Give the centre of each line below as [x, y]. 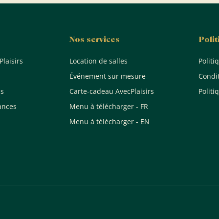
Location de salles [98, 61]
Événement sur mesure [107, 76]
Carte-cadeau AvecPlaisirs [111, 91]
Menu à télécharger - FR [109, 106]
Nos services [94, 39]
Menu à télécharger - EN [109, 121]
